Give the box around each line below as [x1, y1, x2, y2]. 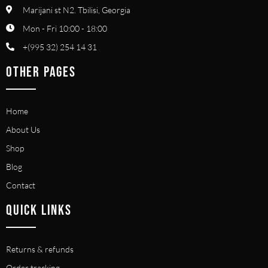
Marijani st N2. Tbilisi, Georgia [22, 4, 130, 15]
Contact [6, 179, 35, 190]
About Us [6, 124, 40, 135]
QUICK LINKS [6, 201, 72, 219]
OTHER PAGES [6, 63, 76, 81]
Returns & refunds [6, 243, 74, 254]
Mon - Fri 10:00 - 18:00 [22, 23, 107, 33]
